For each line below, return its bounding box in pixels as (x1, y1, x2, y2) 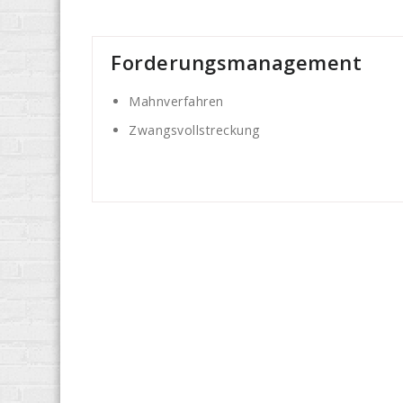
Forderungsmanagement (111, 49, 362, 76)
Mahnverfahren (129, 93, 224, 111)
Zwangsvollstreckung (129, 121, 260, 139)
